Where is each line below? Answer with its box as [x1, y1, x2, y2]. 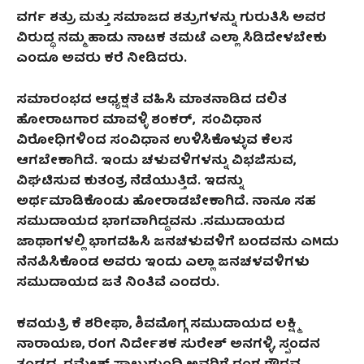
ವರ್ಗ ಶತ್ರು [16, 6, 79, 30]
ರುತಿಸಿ [254, 6, 289, 30]
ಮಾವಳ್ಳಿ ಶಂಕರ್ [102, 109, 193, 132]
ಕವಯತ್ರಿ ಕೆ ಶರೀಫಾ [16, 313, 129, 336]
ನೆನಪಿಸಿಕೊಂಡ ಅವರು [16, 251, 141, 275]
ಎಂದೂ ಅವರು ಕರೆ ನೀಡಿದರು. [16, 47, 187, 71]
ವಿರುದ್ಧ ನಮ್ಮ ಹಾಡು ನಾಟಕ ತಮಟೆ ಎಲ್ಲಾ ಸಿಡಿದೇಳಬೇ [16, 27, 313, 50]
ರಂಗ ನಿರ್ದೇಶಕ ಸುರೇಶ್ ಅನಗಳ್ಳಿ [88, 333, 273, 357]
